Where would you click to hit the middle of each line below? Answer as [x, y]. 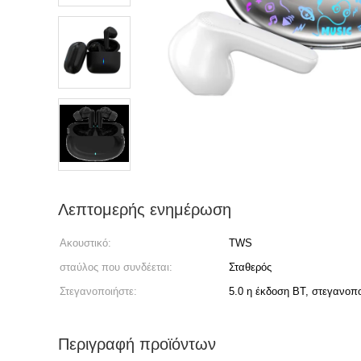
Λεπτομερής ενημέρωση [145, 210]
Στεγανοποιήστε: [98, 291]
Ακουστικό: [85, 243]
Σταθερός [250, 267]
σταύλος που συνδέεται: [116, 267]
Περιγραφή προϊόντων [137, 344]
